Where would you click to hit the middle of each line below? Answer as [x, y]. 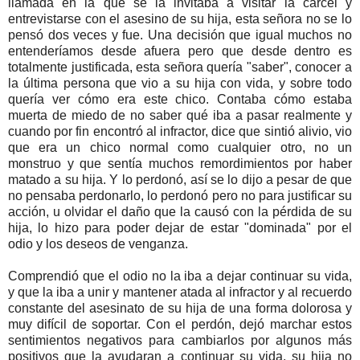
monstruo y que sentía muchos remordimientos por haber [180, 163]
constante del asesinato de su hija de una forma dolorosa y [180, 308]
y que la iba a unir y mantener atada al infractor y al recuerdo [180, 292]
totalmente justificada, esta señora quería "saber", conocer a [180, 67]
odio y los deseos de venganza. [100, 243]
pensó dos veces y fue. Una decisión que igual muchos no [180, 35]
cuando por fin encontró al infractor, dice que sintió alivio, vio [180, 131]
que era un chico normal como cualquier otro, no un [180, 147]
